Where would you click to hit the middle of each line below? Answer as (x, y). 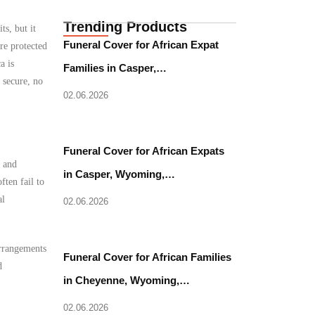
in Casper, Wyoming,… (120, 174)
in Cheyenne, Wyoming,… (127, 280)
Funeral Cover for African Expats (144, 151)
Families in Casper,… (115, 68)
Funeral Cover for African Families (148, 257)
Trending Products (126, 27)
